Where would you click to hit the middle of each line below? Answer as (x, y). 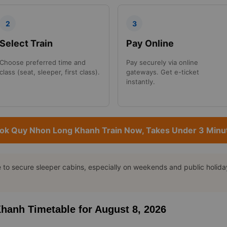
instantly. (141, 82)
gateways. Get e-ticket (163, 72)
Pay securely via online (162, 63)
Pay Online (150, 44)
